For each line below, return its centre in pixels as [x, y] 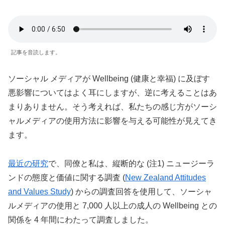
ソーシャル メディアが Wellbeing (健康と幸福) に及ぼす [109, 78]
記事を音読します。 [36, 52]
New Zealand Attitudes [165, 177]
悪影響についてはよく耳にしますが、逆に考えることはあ [113, 92]
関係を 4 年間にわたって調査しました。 [81, 219]
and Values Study [39, 191]
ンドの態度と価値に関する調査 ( [67, 177]
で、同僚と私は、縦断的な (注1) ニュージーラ [131, 163]
